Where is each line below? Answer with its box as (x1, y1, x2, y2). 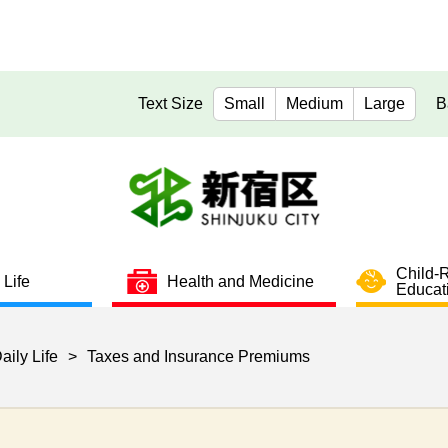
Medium (285, 95, 343, 112)
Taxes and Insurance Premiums (87, 348, 310, 366)
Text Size (138, 95, 203, 112)
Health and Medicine (166, 272, 314, 290)
